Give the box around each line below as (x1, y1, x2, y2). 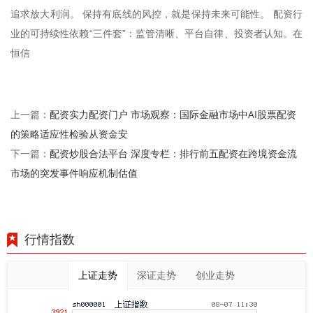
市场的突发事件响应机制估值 (10, 166, 138, 180)
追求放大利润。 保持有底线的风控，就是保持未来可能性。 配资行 (10, 8, 303, 20)
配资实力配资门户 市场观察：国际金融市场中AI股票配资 (50, 107, 296, 121)
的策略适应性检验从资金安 (10, 126, 128, 140)
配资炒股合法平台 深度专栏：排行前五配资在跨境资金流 (50, 146, 297, 160)
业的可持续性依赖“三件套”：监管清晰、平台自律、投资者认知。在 (10, 27, 303, 39)
